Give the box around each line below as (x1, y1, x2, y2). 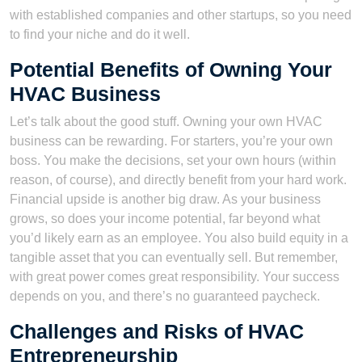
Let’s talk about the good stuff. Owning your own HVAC (10, 114, 322, 128)
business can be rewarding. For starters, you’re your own (10, 133, 333, 148)
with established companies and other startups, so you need (10, 7, 351, 22)
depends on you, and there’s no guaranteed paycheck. (10, 288, 320, 303)
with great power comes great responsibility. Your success (10, 269, 339, 284)
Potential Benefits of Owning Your (10, 57, 332, 81)
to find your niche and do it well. (10, 27, 190, 41)
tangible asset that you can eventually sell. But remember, (10, 250, 338, 264)
